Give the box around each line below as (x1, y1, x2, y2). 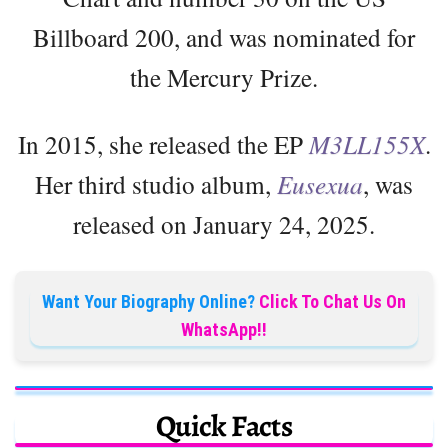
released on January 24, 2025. (73, 206, 375, 241)
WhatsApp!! (181, 318, 267, 340)
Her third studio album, (35, 166, 277, 201)
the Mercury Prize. (130, 59, 318, 94)
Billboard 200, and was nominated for (33, 19, 415, 54)
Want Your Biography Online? (42, 290, 255, 312)
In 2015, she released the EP (17, 126, 309, 161)
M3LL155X (308, 126, 425, 161)
